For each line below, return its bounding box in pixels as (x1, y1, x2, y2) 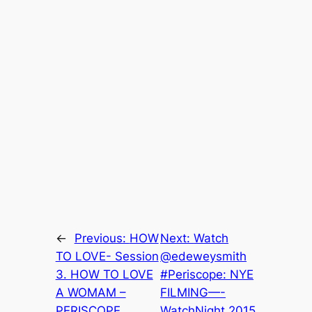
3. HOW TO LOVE (55, 267, 153, 281)
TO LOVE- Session (55, 249, 159, 263)
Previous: (74, 231, 130, 245)
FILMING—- (160, 285, 226, 299)
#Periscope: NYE (160, 267, 254, 281)
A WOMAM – (55, 285, 126, 299)
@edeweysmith (160, 249, 247, 263)
